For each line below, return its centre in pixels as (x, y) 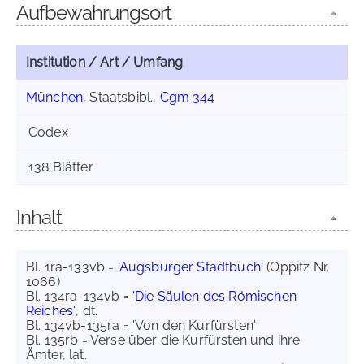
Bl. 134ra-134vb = (79, 296)
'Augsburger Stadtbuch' (191, 267)
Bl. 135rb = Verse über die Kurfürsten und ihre (163, 340)
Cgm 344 (187, 97)
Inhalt (39, 217)
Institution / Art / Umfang (105, 62)
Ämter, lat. (60, 355)
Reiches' (51, 311)
